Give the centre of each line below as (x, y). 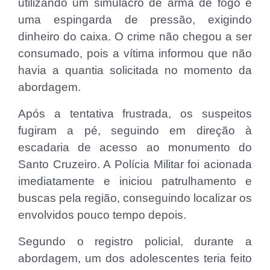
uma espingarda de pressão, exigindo (135, 19)
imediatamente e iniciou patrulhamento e (135, 181)
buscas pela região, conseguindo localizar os (135, 198)
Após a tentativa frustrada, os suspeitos (135, 113)
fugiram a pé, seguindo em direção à (135, 130)
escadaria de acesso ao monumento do (135, 147)
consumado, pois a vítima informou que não (135, 53)
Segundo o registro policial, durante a (135, 241)
